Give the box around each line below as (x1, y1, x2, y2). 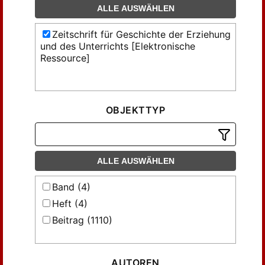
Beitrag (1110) (52, 214, 112, 226)
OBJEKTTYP (105, 104, 166, 116)
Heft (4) (52, 198, 88, 209)
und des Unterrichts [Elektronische (40, 40, 195, 52)
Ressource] (40, 52, 90, 64)
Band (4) (52, 181, 91, 193)
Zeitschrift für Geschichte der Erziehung (52, 28, 231, 40)
